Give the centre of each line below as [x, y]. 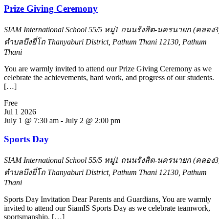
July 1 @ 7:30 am [31, 120]
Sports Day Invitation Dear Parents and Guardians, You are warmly [108, 199]
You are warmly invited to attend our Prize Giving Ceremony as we [108, 68]
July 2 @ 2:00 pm [93, 120]
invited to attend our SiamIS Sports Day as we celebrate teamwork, [107, 208]
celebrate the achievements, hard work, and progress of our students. [109, 77]
